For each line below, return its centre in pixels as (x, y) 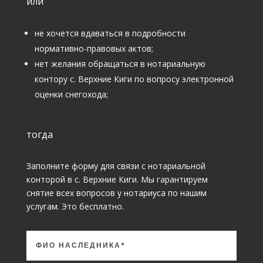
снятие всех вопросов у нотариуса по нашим (116, 193)
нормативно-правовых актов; (94, 48)
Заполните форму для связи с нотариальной (116, 166)
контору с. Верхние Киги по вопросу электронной (134, 79)
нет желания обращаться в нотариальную (120, 63)
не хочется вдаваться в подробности (110, 33)
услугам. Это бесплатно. (75, 206)
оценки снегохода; (71, 94)
